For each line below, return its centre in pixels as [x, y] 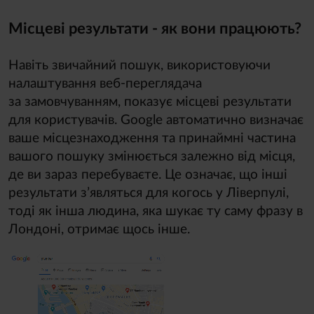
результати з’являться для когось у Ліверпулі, [149, 193]
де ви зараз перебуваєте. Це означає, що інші [148, 175]
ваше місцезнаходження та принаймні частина [152, 139]
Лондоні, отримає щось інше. [99, 230]
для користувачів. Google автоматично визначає [156, 121]
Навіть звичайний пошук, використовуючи [139, 66]
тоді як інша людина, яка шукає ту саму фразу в [156, 212]
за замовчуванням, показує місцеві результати [150, 102]
